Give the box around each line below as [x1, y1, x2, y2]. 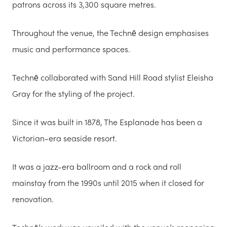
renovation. [12, 193, 54, 205]
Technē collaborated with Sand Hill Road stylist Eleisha [12, 71, 213, 83]
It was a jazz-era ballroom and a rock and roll [12, 160, 181, 172]
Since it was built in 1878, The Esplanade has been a [12, 116, 202, 128]
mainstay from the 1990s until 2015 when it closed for [12, 176, 204, 188]
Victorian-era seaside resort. [12, 132, 117, 144]
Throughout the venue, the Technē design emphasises [12, 26, 209, 39]
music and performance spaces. [12, 43, 130, 55]
